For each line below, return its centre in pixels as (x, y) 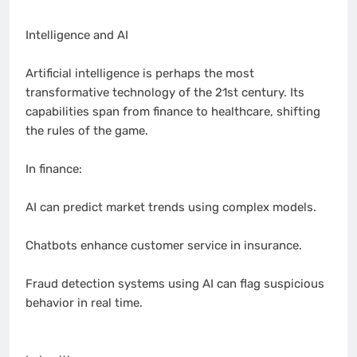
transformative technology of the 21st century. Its (165, 93)
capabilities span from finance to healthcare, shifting (173, 112)
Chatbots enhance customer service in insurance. (164, 246)
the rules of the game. (87, 131)
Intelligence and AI (77, 35)
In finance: (54, 169)
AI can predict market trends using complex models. (171, 208)
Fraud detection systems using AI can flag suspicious (175, 284)
